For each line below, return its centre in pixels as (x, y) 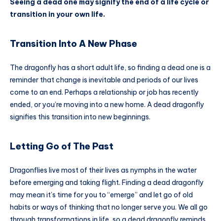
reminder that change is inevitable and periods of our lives (104, 80)
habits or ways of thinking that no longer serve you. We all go (109, 207)
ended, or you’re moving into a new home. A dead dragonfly (107, 104)
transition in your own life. (57, 14)
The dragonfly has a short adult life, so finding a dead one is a (110, 67)
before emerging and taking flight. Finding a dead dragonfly (107, 182)
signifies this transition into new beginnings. (80, 117)
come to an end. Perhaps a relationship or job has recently (104, 92)
